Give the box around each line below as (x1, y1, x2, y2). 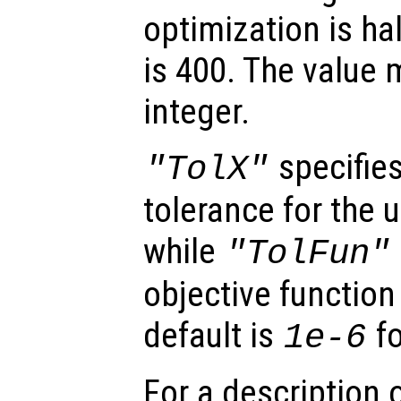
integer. (143, 91, 250, 133)
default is (143, 315, 282, 357)
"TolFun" (226, 234, 391, 275)
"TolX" (145, 149, 269, 191)
